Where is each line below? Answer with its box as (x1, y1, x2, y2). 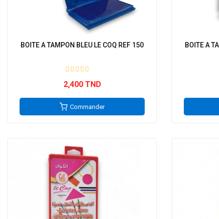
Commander (70, 103, 105, 110)
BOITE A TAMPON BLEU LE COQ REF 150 (21, 41, 144, 49)
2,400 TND (63, 80, 101, 89)
